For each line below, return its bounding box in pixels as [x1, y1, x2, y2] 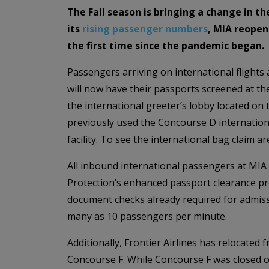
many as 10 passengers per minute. [67, 210, 227, 223]
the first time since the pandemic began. [67, 39, 264, 52]
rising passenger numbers [82, 22, 208, 35]
